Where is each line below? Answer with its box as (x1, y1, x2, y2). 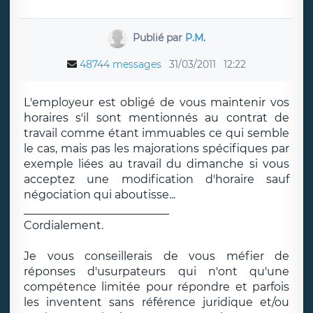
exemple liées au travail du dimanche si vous (24, 157, 289, 170)
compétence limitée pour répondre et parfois (24, 280, 289, 293)
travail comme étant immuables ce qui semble (24, 126, 289, 140)
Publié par (132, 31, 185, 44)
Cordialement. (24, 219, 103, 232)
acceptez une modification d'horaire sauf (24, 173, 289, 186)
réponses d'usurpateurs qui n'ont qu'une (24, 265, 289, 278)
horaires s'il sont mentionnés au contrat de (24, 111, 289, 124)
